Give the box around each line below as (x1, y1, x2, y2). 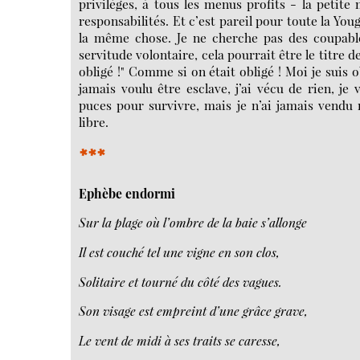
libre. (79, 112, 109, 130)
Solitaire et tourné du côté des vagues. (79, 272, 283, 290)
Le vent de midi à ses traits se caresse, (79, 332, 281, 350)
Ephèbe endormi (79, 184, 176, 202)
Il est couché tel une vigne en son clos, (79, 243, 280, 261)
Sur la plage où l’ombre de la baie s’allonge (79, 214, 308, 231)
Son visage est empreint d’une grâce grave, (79, 302, 309, 320)
